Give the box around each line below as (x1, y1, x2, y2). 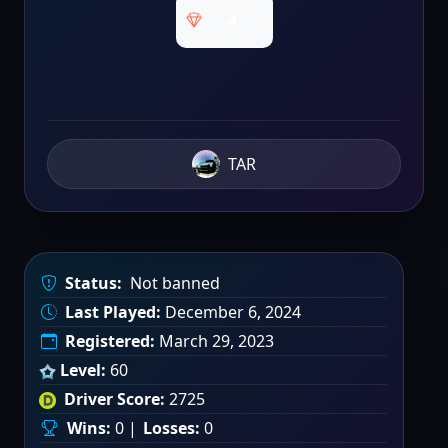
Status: (65, 272, 122, 294)
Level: (60, 359, 106, 381)
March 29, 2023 (155, 330, 274, 352)
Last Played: (65, 301, 161, 323)
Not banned (130, 272, 220, 294)
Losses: (143, 417, 200, 439)
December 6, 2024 (161, 301, 301, 323)
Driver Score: (64, 388, 165, 410)
